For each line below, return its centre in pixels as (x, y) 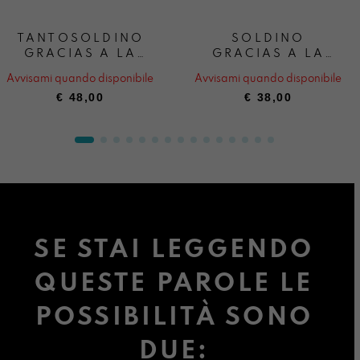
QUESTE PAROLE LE (174, 284)
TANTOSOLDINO (80, 39)
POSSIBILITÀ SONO (174, 317)
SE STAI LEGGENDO (174, 250)
